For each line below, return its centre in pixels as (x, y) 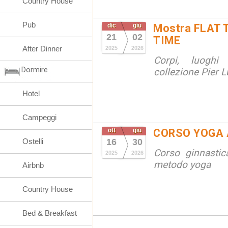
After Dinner (42, 49)
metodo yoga (182, 165)
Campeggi (39, 117)
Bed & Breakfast (50, 213)
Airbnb (33, 165)
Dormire (35, 70)
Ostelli (33, 141)
